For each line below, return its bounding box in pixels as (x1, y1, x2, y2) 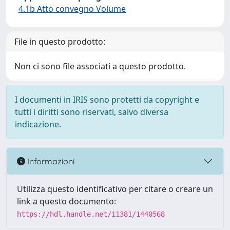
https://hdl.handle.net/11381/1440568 (17, 210, 165, 218)
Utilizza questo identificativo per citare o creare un (17, 183, 213, 195)
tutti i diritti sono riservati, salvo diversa (15, 106, 168, 118)
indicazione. (15, 119, 61, 130)
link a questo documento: (17, 196, 116, 207)
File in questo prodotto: (14, 36, 105, 47)
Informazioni (25, 156, 74, 166)
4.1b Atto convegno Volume (18, 3, 126, 14)
